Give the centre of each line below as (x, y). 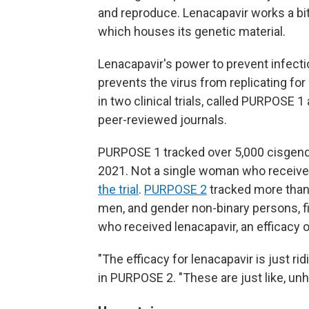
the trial (118, 189)
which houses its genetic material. (192, 31)
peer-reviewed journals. (162, 120)
